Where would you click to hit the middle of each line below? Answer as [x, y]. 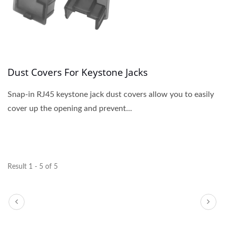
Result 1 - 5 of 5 [33, 166]
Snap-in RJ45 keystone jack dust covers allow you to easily [111, 94]
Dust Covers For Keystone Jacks [78, 72]
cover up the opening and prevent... [70, 108]
